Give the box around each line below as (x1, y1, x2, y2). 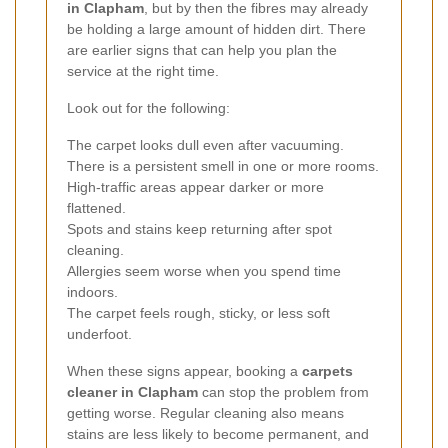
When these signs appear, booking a (67, 362, 302, 379)
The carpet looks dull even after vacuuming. (67, 136, 344, 153)
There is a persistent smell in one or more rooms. (67, 157, 379, 174)
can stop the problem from (198, 383, 369, 400)
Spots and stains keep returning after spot (67, 220, 332, 237)
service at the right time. (67, 62, 219, 79)
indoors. (67, 283, 118, 300)
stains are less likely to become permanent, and (67, 425, 369, 442)
